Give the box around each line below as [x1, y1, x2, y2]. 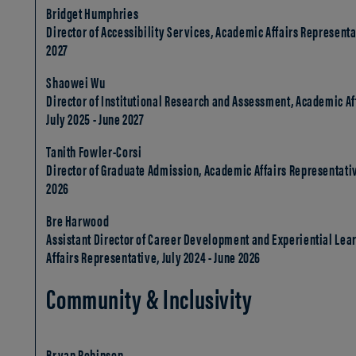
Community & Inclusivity [46, 279, 253, 317]
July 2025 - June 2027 [46, 108, 145, 130]
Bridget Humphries [46, 2, 139, 24]
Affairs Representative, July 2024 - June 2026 [46, 246, 261, 268]
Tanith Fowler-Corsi [46, 141, 142, 162]
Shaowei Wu [46, 72, 106, 93]
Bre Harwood [46, 210, 110, 231]
